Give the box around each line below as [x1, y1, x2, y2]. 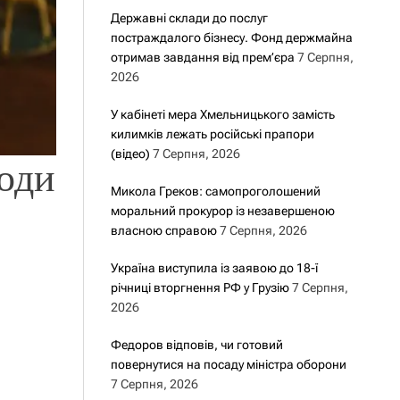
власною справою [110, 223, 217, 237]
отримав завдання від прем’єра [110, 50, 295, 64]
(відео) [110, 146, 150, 161]
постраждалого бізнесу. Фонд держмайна [110, 30, 353, 45]
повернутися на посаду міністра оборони [110, 357, 346, 371]
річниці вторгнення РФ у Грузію [110, 280, 289, 295]
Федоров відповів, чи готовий [110, 337, 283, 352]
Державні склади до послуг [110, 11, 268, 25]
